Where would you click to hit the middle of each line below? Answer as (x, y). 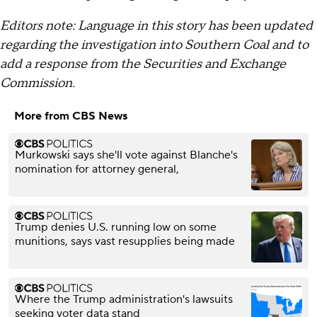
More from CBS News (71, 116)
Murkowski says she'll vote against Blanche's (126, 155)
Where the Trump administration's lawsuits (124, 299)
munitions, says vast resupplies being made (125, 241)
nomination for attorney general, (97, 169)
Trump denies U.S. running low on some (116, 227)
